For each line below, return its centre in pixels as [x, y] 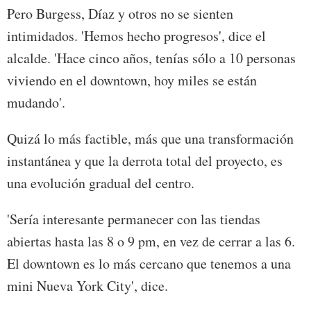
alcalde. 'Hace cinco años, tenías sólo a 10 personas [151, 58]
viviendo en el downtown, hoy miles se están [132, 81]
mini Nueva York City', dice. [87, 286]
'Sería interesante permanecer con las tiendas [134, 219]
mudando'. [36, 103]
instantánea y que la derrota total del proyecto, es [145, 161]
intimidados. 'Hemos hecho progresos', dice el [136, 36]
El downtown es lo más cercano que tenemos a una [149, 264]
